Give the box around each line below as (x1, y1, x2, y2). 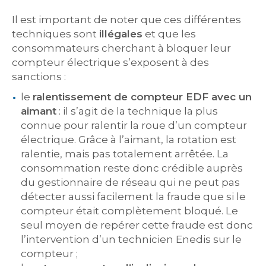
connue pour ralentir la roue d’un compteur (21, 119, 247, 131)
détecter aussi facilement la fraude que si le (21, 191, 246, 202)
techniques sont (12, 28, 99, 40)
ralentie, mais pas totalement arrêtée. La (21, 148, 229, 160)
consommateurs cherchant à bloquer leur (12, 42, 231, 54)
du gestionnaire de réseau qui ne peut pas (21, 176, 240, 188)
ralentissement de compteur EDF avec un (33, 91, 252, 103)
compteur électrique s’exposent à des (12, 56, 209, 68)
